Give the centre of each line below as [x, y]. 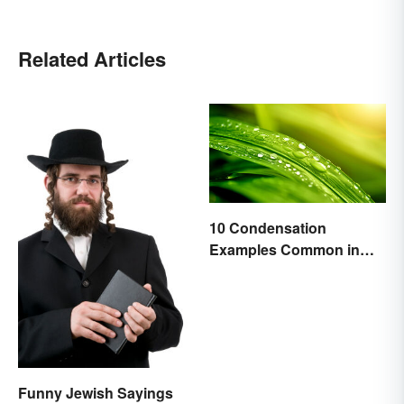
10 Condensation [268, 227]
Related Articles [92, 58]
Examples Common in [285, 249]
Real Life [239, 271]
